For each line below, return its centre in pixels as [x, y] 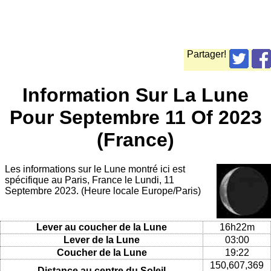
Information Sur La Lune [135, 95]
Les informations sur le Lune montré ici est [95, 169]
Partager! [207, 54]
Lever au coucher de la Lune [102, 227]
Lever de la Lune [102, 240]
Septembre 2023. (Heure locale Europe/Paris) [103, 191]
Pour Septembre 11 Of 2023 [135, 117]
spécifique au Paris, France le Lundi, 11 [90, 180]
